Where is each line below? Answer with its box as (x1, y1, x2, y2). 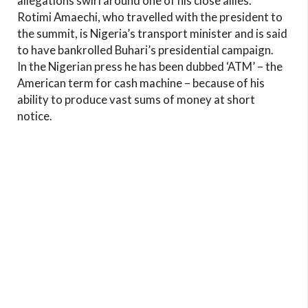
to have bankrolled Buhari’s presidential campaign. (17, 42, 274, 57)
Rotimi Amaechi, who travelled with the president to (17, 9, 283, 24)
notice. (17, 108, 54, 123)
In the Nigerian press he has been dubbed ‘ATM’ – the (17, 58, 283, 74)
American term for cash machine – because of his (17, 75, 265, 90)
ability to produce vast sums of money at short (17, 91, 255, 107)
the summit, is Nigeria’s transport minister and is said (17, 25, 287, 41)
